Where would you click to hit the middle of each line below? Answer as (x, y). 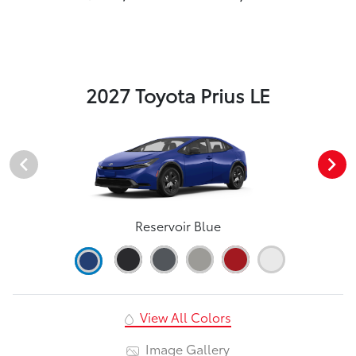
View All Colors (184, 316)
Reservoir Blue (178, 225)
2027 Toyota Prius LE (178, 95)
